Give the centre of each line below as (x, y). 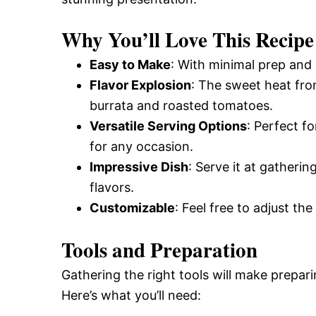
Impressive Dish (139, 167)
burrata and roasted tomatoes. (181, 105)
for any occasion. (141, 146)
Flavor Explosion (140, 85)
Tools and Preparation (159, 250)
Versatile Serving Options (168, 126)
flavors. (112, 187)
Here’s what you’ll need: (131, 295)
